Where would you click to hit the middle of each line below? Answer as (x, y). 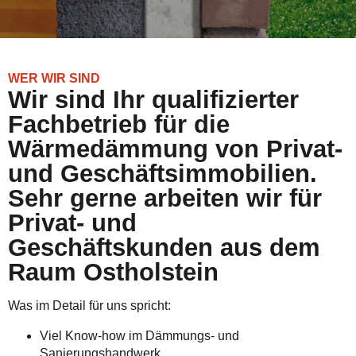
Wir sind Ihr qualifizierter (153, 100)
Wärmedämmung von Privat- (175, 149)
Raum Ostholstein (113, 272)
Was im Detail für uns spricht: (89, 306)
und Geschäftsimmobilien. (163, 174)
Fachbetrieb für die (119, 124)
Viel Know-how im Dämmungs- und (139, 336)
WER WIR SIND (54, 78)
